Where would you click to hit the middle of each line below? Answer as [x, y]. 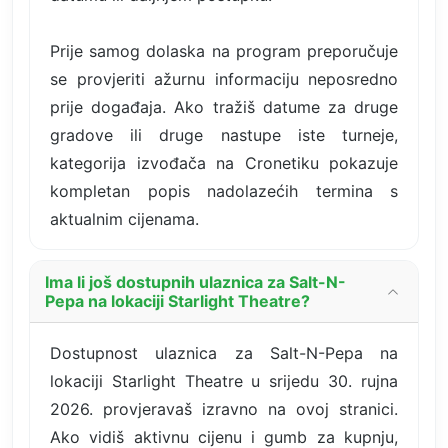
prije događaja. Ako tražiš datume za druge [224, 106]
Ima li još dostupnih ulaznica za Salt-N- [195, 281]
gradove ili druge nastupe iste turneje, [224, 134]
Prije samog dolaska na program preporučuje [224, 50]
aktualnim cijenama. [124, 218]
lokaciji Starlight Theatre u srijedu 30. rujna [224, 380]
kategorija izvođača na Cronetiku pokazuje [224, 162]
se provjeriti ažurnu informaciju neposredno [224, 78]
